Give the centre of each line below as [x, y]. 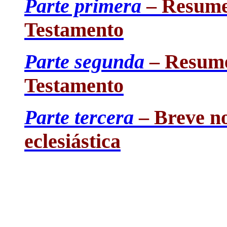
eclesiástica [72, 141]
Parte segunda [84, 62]
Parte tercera [79, 117]
